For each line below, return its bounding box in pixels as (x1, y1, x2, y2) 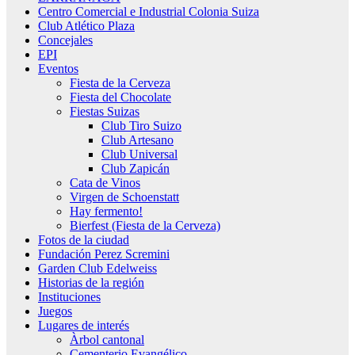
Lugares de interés (38, 319, 129, 333)
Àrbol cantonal (70, 333, 144, 347)
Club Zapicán (101, 162, 170, 176)
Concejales (38, 33, 93, 48)
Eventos (38, 62, 78, 76)
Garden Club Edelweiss (38, 261, 157, 276)
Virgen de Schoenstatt (70, 190, 179, 204)
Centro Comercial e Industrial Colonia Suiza (38, 5, 259, 19)
